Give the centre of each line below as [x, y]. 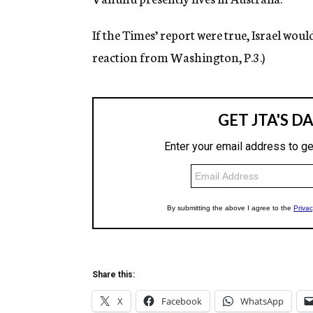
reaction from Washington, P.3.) [179, 57]
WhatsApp [262, 301]
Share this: [114, 275]
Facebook [182, 301]
